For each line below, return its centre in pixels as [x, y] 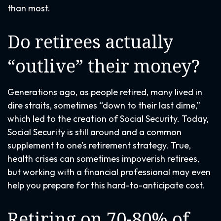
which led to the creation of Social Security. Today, [108, 119]
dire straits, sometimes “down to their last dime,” [104, 105]
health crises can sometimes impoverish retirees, [103, 159]
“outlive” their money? [104, 66]
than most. [29, 8]
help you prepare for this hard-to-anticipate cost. [106, 185]
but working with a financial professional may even [109, 172]
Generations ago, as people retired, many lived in [105, 92]
